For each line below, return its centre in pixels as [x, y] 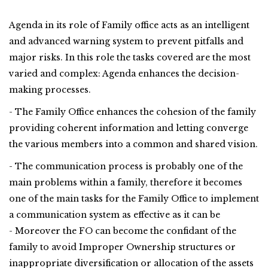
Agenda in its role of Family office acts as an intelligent [129, 25]
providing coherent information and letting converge [129, 128]
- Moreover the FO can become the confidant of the [123, 231]
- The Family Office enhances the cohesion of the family [133, 112]
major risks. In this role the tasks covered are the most [130, 57]
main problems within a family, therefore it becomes [126, 182]
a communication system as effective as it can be [115, 215]
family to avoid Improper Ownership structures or [122, 247]
